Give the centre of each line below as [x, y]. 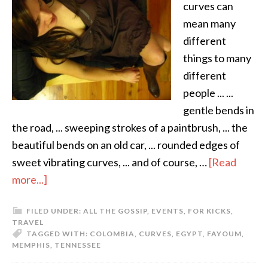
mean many [209, 23]
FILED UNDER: [55, 211]
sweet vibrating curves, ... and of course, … [110, 162]
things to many [217, 58]
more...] [30, 179]
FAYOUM [224, 234]
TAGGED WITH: [58, 234]
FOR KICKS [209, 211]
